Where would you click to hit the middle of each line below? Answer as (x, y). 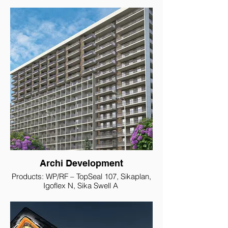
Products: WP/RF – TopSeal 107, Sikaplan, (81, 176)
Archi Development (81, 163)
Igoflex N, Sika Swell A (81, 186)
